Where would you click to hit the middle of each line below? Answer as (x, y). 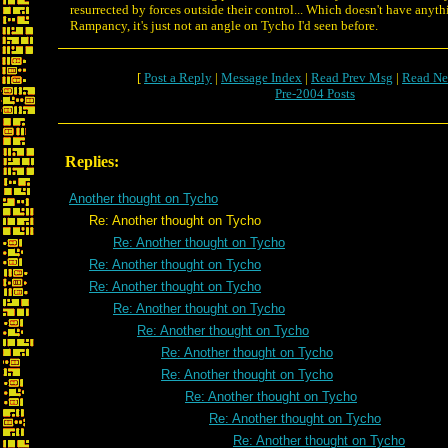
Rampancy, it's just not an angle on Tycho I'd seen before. (224, 25)
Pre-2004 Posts (315, 93)
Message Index (261, 77)
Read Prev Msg (352, 77)
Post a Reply (178, 77)
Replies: (92, 161)
